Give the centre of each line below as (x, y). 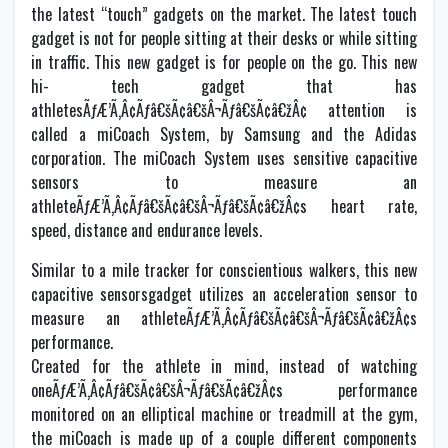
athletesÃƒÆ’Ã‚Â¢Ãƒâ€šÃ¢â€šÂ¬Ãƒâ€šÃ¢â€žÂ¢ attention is (224, 110)
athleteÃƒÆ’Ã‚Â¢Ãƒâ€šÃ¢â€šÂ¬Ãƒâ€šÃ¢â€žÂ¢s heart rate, (224, 206)
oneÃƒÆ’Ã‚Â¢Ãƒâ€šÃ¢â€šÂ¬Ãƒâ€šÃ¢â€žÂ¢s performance (224, 390)
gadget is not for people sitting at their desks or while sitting (224, 38)
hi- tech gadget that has (224, 86)
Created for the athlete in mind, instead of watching (224, 366)
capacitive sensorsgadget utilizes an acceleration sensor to (224, 294)
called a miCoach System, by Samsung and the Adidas (224, 134)
